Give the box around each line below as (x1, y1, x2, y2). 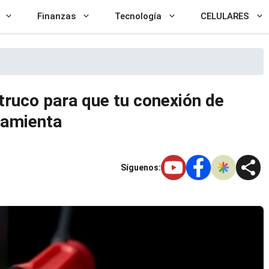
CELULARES (201, 11, 249, 22)
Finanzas (37, 11, 76, 22)
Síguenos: (121, 162, 161, 172)
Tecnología (115, 11, 162, 22)
